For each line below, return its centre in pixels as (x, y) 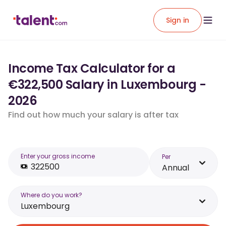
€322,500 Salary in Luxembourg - (107, 84)
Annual (176, 168)
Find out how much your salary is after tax (93, 115)
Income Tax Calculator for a (92, 68)
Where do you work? (51, 195)
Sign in (178, 20)
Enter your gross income (58, 156)
